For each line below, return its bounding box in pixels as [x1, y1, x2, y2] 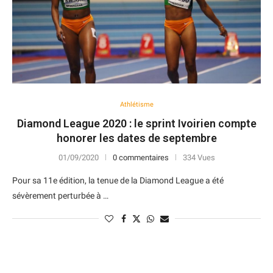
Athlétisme [119, 101, 154, 108]
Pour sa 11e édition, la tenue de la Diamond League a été [12, 175, 224, 185]
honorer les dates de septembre [56, 132, 217, 144]
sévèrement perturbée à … [12, 191, 108, 200]
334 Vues [182, 153, 215, 162]
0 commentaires [112, 153, 169, 162]
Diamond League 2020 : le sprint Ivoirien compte [16, 117, 257, 130]
